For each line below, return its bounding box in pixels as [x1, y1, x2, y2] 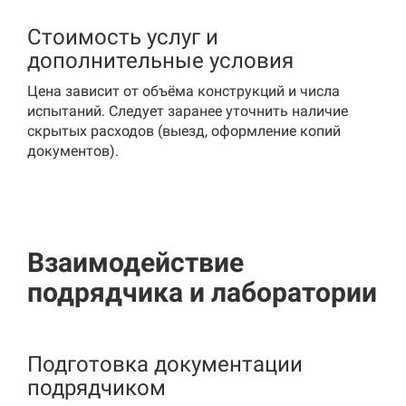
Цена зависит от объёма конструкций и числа [27, 82, 340, 100]
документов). [27, 142, 119, 159]
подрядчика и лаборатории [27, 276, 377, 308]
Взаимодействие [27, 246, 244, 278]
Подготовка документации [27, 352, 303, 377]
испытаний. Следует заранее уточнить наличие [27, 102, 348, 120]
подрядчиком [27, 375, 166, 401]
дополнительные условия [27, 48, 294, 73]
